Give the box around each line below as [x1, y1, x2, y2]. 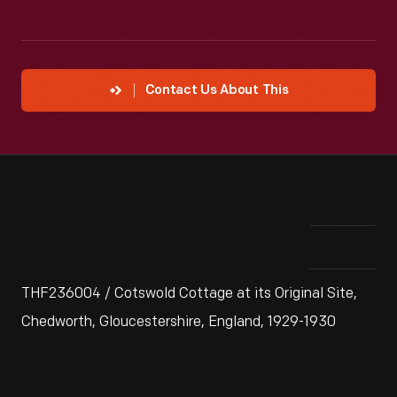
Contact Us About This [144, 84, 289, 97]
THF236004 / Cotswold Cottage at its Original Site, [21, 285, 357, 302]
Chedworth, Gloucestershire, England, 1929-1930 [21, 314, 336, 331]
